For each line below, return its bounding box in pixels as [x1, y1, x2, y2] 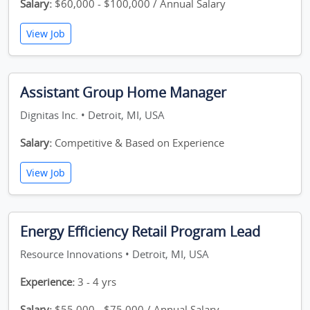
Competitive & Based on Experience [52, 136, 224, 149]
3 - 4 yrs [75, 275, 116, 289]
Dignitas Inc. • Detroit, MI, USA [20, 108, 165, 122]
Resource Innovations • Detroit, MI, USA [20, 247, 209, 261]
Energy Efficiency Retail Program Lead [20, 222, 260, 241]
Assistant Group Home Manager [20, 83, 226, 102]
